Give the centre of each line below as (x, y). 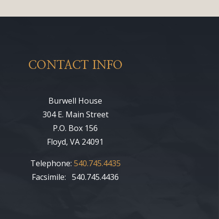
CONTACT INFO (75, 65)
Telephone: (52, 164)
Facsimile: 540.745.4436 (76, 177)
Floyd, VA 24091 (76, 142)
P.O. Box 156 (76, 128)
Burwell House (76, 101)
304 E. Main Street (75, 115)
